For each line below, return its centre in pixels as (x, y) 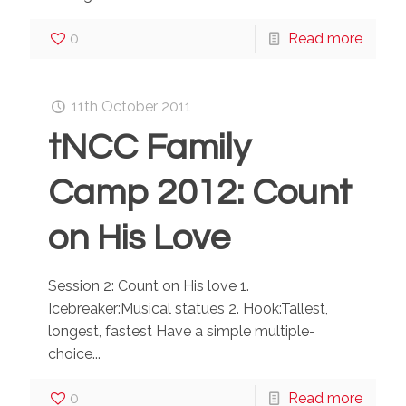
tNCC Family (150, 147)
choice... (74, 354)
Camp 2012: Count (200, 193)
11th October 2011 (132, 106)
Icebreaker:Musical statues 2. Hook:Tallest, (188, 309)
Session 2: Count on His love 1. (149, 286)
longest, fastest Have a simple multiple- (182, 331)
